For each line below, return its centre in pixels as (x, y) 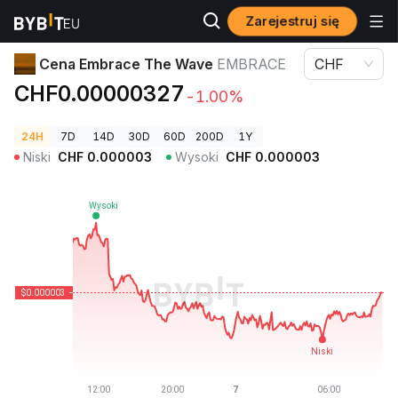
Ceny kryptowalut (60, 22)
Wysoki (197, 157)
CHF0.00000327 (99, 94)
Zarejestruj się (292, 21)
